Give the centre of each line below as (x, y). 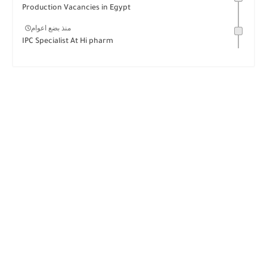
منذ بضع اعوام (51, 28)
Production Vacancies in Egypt (76, 8)
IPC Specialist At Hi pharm (68, 41)
